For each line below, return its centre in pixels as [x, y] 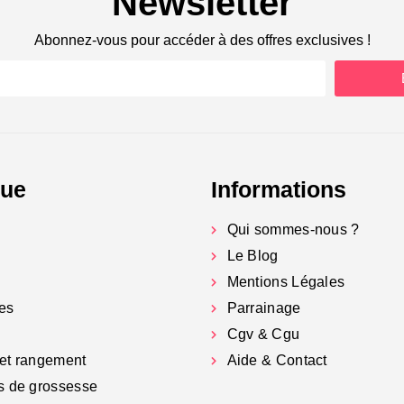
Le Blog [252, 255]
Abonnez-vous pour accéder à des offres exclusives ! [202, 40]
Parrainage [264, 308]
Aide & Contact [277, 360]
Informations [279, 189]
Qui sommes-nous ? [293, 229]
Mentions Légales [286, 281]
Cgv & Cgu [263, 334]
